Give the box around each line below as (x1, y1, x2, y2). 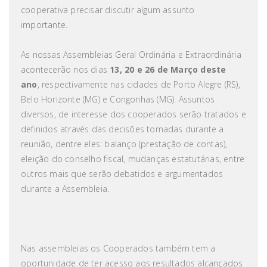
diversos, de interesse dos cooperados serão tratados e (21, 108, 246, 120)
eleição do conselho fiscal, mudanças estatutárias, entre (21, 153, 245, 164)
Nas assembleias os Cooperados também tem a (21, 243, 216, 254)
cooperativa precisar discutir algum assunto (21, 4, 195, 15)
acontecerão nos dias (21, 64, 110, 75)
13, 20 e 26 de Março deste (110, 64, 226, 75)
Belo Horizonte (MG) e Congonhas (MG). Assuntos (21, 94, 215, 105)
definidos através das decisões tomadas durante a (21, 123, 224, 135)
